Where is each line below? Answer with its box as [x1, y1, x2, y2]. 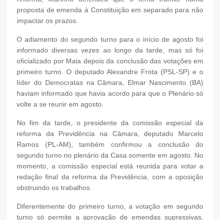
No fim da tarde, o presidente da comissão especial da [17, 118, 203, 127]
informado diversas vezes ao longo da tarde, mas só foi [17, 46, 203, 54]
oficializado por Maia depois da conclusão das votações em [17, 56, 203, 65]
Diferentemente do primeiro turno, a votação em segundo [17, 202, 203, 210]
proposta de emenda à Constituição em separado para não [17, 5, 203, 14]
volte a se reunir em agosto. [17, 100, 104, 108]
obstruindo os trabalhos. [17, 183, 92, 192]
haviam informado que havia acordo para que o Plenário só [17, 89, 203, 97]
